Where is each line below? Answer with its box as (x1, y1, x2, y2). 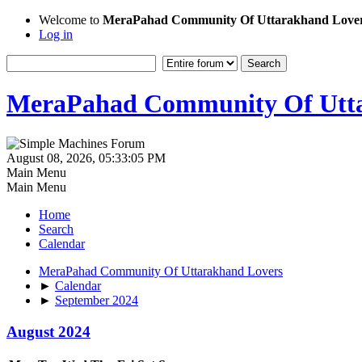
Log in (39, 27, 73, 41)
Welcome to (39, 13, 103, 27)
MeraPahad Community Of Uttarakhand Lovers (39, 263, 283, 278)
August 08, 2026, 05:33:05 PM (6, 150, 166, 165)
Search (39, 221, 74, 236)
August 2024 (6, 322, 90, 340)
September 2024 (55, 293, 138, 307)
